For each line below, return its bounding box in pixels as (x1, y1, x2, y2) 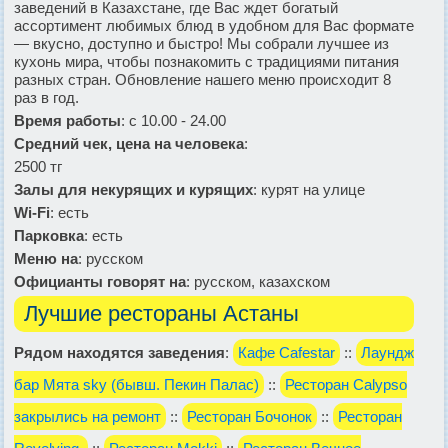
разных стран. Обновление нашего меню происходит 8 (14, 70, 391, 88)
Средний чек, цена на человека (14, 134, 244, 152)
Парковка (14, 226, 84, 244)
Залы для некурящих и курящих (14, 180, 253, 198)
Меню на (14, 249, 78, 267)
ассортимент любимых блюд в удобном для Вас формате (14, 16, 414, 34)
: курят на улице (253, 180, 365, 198)
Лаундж (361, 343, 414, 361)
